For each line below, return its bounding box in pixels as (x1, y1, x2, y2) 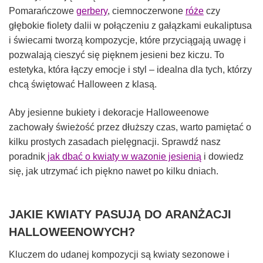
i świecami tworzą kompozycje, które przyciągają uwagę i (9, 35, 246, 46)
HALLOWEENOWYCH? (9, 225, 135, 238)
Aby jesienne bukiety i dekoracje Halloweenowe (9, 107, 209, 118)
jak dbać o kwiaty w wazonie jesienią (45, 151, 201, 162)
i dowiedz (201, 151, 244, 162)
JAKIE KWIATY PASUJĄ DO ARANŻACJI (9, 207, 231, 221)
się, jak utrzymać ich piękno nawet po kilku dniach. (9, 166, 218, 177)
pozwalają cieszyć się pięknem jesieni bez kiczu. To (9, 50, 224, 60)
